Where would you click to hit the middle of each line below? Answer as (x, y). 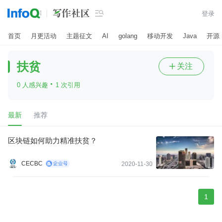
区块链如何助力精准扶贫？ (53, 140)
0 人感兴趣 (33, 85)
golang (128, 36)
